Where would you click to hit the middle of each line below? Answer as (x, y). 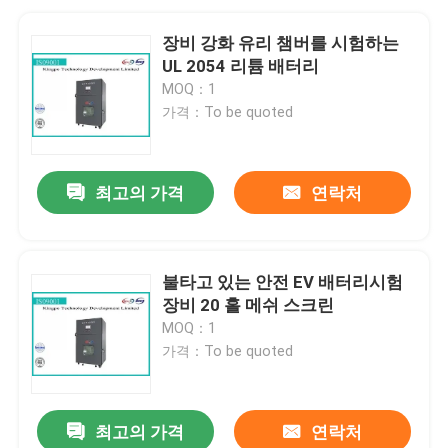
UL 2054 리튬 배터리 (241, 65)
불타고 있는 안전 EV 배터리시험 (283, 281)
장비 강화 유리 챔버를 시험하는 (281, 42)
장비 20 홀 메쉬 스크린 (248, 304)
